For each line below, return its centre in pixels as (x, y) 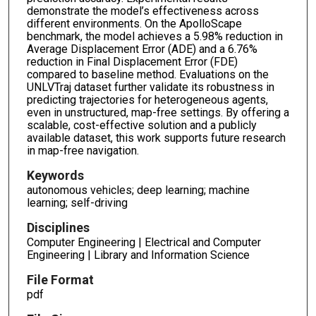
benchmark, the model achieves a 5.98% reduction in (154, 37)
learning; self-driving (77, 203)
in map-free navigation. (83, 151)
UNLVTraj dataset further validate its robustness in (150, 87)
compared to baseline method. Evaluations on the (147, 75)
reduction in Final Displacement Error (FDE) (132, 62)
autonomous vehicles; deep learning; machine (138, 190)
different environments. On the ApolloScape (134, 24)
